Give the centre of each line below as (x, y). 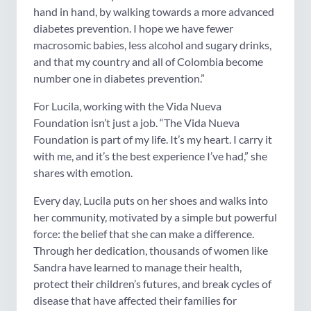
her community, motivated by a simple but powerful (155, 217)
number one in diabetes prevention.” (120, 78)
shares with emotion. (84, 173)
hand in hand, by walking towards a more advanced (154, 12)
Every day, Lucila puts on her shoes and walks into (151, 201)
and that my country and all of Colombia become (148, 62)
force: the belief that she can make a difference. (144, 234)
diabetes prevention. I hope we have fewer (133, 28)
